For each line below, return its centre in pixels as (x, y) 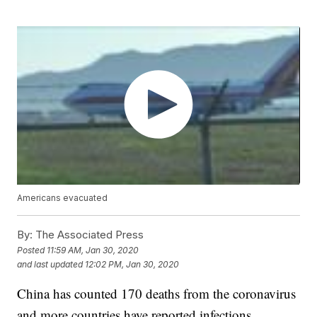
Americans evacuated (63, 198)
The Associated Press (88, 235)
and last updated (50, 264)
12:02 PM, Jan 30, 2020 (132, 264)
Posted (32, 250)
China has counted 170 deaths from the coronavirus (157, 294)
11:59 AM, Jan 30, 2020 (93, 250)
